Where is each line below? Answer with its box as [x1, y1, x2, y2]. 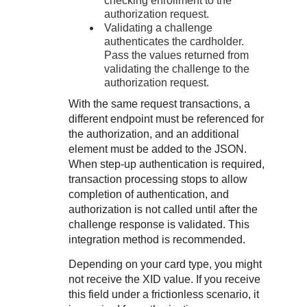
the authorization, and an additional [69, 128, 239, 140]
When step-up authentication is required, [69, 158, 265, 170]
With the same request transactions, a [69, 98, 250, 110]
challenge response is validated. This [69, 219, 249, 230]
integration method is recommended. [69, 234, 245, 245]
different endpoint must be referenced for [69, 113, 264, 125]
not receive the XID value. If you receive [69, 273, 260, 285]
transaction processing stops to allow [69, 173, 247, 185]
